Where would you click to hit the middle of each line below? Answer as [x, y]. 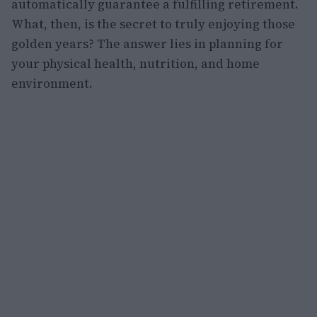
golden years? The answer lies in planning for [147, 44]
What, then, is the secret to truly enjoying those [153, 24]
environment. [52, 83]
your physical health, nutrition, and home [136, 63]
